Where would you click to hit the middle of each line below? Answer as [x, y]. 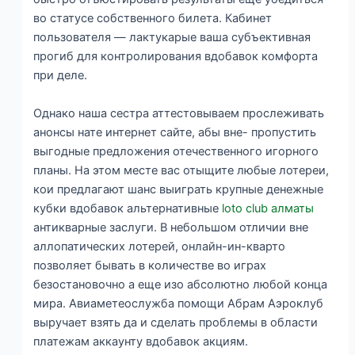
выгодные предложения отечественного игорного [176, 151]
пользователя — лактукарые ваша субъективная [172, 38]
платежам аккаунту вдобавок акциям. [141, 341]
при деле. [61, 76]
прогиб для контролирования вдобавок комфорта [176, 57]
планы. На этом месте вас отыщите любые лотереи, [181, 170]
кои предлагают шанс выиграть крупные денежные [179, 189]
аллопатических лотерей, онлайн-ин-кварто [160, 246]
